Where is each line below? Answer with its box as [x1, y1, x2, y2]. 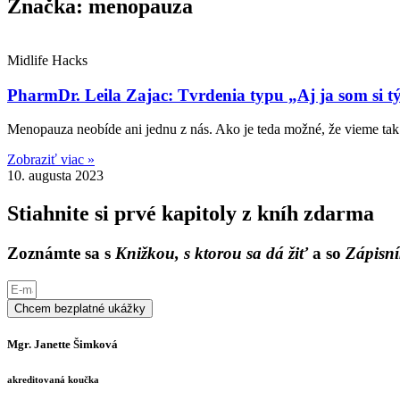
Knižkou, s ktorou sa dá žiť [115, 244, 308, 263]
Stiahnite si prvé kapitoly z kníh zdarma [7, 202, 374, 226]
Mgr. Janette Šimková [7, 337, 118, 351]
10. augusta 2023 [7, 168, 104, 184]
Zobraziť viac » [7, 152, 95, 168]
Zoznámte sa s [7, 244, 115, 263]
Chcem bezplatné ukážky [14, 301, 146, 315]
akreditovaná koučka [7, 373, 99, 385]
